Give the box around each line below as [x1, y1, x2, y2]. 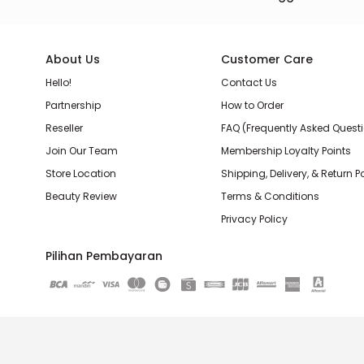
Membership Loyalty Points [220, 144, 351, 158]
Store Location [45, 167, 116, 180]
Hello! [45, 76, 71, 89]
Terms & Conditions [220, 189, 319, 203]
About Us [45, 51, 100, 67]
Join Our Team [45, 144, 118, 158]
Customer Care [220, 51, 313, 67]
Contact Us [220, 76, 277, 89]
